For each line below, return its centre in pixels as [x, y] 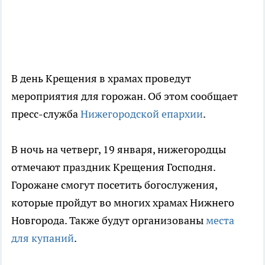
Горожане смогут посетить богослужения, [114, 185]
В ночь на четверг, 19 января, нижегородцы [119, 150]
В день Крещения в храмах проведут [101, 79]
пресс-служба [46, 114]
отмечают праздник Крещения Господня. [113, 167]
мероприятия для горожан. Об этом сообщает [125, 96]
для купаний [43, 238]
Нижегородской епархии [142, 114]
